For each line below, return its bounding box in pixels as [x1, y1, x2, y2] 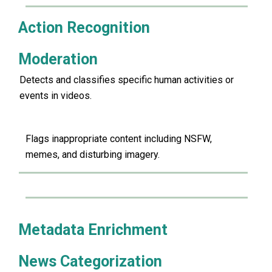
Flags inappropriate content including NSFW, [25, 133, 212, 145]
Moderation [18, 50, 98, 68]
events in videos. [19, 89, 92, 101]
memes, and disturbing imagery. [25, 149, 160, 161]
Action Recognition [18, 18, 150, 36]
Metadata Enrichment [18, 220, 168, 239]
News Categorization [18, 252, 162, 270]
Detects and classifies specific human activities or [19, 73, 234, 86]
